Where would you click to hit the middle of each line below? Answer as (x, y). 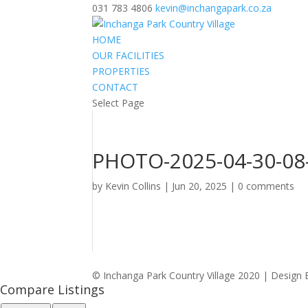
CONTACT (115, 87)
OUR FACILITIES (129, 55)
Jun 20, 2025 (200, 186)
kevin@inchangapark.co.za (214, 8)
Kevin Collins (133, 186)
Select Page (119, 103)
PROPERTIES (121, 71)
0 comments (266, 186)
